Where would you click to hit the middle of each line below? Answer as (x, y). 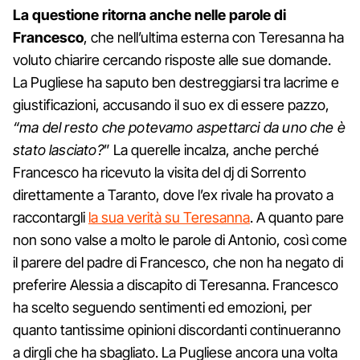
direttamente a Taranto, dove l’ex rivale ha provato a (173, 194)
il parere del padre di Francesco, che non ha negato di (178, 262)
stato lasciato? (58, 149)
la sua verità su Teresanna (169, 217)
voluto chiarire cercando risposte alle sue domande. (172, 59)
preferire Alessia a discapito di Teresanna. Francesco (176, 284)
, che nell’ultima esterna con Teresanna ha (214, 37)
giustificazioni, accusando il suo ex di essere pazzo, (171, 104)
